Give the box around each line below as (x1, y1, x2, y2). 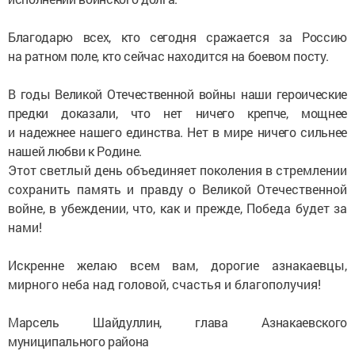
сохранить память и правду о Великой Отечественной (8, 181, 347, 198)
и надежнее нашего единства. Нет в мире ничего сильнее (8, 124, 347, 141)
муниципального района (8, 333, 150, 350)
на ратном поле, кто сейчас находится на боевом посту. (8, 48, 329, 65)
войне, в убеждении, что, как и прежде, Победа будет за (8, 200, 347, 217)
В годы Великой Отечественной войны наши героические (8, 86, 347, 103)
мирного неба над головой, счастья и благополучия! (8, 276, 321, 293)
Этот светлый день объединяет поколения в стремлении (8, 162, 347, 179)
